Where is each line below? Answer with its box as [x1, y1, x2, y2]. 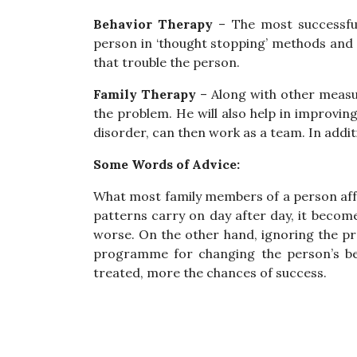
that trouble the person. [93, 54, 240, 70]
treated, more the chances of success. [93, 265, 327, 280]
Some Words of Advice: [93, 156, 240, 172]
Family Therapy [93, 86, 200, 102]
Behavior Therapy [93, 16, 214, 32]
